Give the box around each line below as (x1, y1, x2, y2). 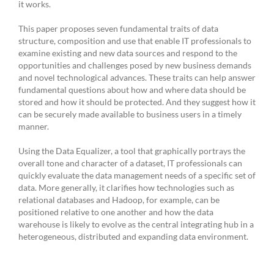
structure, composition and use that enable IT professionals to (18, 35, 251, 46)
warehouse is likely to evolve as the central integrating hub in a (18, 219, 254, 230)
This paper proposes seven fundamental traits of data (18, 23, 218, 34)
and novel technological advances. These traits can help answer (18, 72, 256, 83)
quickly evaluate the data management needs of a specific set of (18, 170, 256, 181)
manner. (18, 121, 49, 132)
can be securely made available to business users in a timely (18, 109, 242, 120)
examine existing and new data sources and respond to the (18, 48, 237, 59)
